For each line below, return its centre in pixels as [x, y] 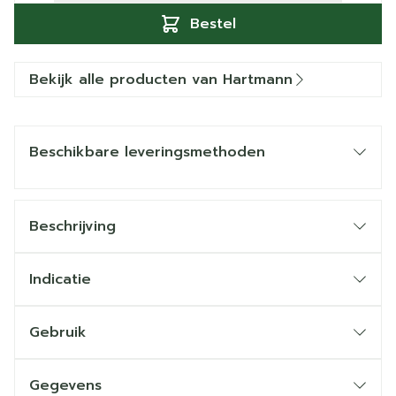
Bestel [213, 24]
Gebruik [58, 332]
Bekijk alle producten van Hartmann [161, 80]
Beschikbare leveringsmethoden [147, 152]
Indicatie [60, 279]
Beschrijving [72, 226]
